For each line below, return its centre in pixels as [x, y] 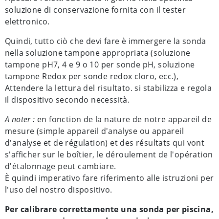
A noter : [20, 119]
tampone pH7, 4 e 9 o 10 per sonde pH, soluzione [100, 65]
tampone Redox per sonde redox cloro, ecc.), [92, 76]
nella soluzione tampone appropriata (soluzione [98, 53]
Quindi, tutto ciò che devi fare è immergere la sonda [106, 41]
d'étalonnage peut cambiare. [61, 166]
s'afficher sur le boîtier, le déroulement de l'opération [109, 154]
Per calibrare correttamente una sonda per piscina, [109, 209]
